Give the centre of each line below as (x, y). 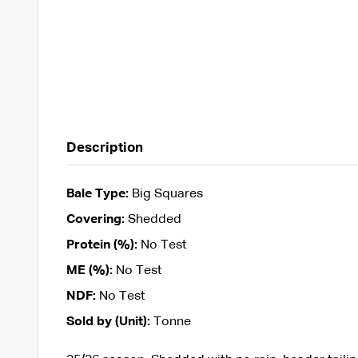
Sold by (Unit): (108, 322)
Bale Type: (97, 194)
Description (104, 148)
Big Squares (165, 194)
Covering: (95, 219)
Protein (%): (101, 245)
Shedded (153, 219)
